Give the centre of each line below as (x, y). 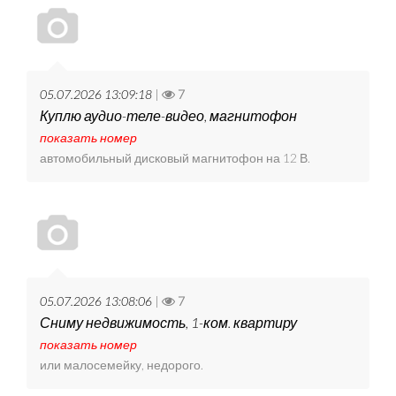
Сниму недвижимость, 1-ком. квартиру (168, 323)
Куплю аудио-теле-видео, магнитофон (168, 116)
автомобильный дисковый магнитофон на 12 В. (175, 158)
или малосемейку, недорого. (122, 365)
